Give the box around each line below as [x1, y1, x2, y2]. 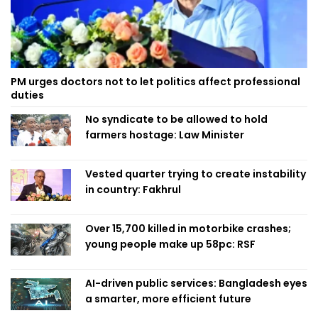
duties [11, 88, 44, 103]
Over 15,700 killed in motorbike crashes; [85, 221, 291, 236]
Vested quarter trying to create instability [85, 167, 306, 182]
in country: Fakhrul [85, 182, 181, 197]
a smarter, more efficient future [85, 292, 251, 307]
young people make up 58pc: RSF [85, 237, 256, 252]
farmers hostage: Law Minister [85, 128, 244, 143]
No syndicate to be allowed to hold [85, 112, 268, 127]
